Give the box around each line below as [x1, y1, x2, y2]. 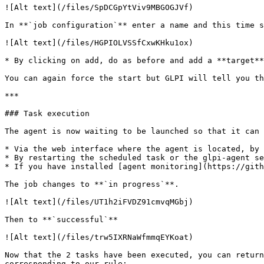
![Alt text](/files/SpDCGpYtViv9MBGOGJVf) [5, 3, 193, 12]
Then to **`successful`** [5, 215, 118, 224]
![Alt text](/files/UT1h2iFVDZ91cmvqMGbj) [5, 197, 193, 206]
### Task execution [5, 109, 90, 118]
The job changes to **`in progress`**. [5, 180, 179, 189]
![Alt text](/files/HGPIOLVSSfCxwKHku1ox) [5, 38, 193, 47]
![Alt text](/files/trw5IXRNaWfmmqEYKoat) [5, 233, 193, 242]
